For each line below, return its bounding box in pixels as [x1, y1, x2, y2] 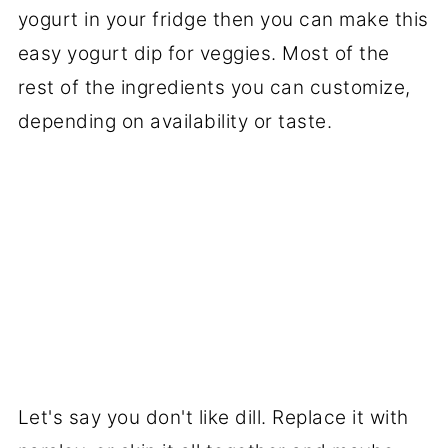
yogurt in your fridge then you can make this [17, 8, 429, 32]
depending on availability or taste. [17, 110, 333, 134]
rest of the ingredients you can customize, [17, 76, 411, 100]
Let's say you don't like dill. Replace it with [17, 406, 409, 430]
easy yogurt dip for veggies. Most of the [17, 42, 390, 66]
